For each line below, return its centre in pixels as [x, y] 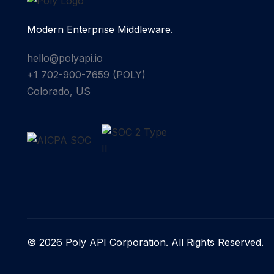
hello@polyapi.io [65, 58]
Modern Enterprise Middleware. [100, 29]
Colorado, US [58, 91]
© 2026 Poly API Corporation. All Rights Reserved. [145, 242]
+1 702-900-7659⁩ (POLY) [86, 74]
